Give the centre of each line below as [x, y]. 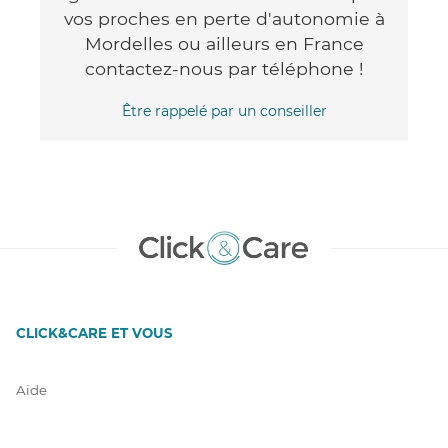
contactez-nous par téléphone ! [224, 68]
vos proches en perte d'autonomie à [224, 18]
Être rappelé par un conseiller [224, 110]
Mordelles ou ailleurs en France [224, 43]
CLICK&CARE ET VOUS [94, 332]
